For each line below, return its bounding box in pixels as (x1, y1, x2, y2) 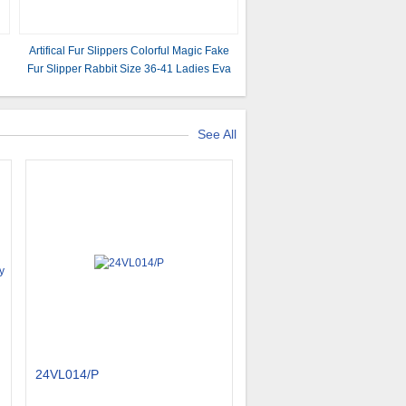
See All (198, 127, 237, 141)
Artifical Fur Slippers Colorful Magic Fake (29, 44, 230, 57)
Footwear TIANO (88, 81, 170, 93)
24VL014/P (35, 367, 99, 382)
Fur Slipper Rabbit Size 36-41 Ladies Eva (27, 63, 232, 75)
